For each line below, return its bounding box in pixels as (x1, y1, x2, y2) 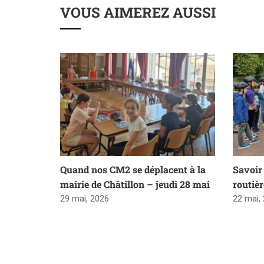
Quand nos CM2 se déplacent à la (60, 163, 206, 176)
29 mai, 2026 (60, 193, 109, 204)
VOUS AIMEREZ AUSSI (60, 2, 216, 22)
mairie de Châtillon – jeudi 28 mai (60, 177, 210, 190)
